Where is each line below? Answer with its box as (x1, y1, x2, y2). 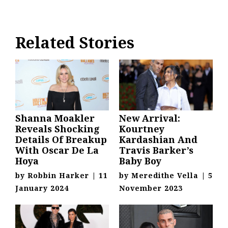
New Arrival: (119, 111, 180, 124)
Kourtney (119, 122, 164, 135)
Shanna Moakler (15, 111, 95, 124)
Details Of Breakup (15, 133, 107, 146)
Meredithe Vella (131, 170, 198, 180)
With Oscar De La (15, 144, 99, 156)
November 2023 (119, 183, 183, 193)
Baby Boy (119, 154, 161, 167)
